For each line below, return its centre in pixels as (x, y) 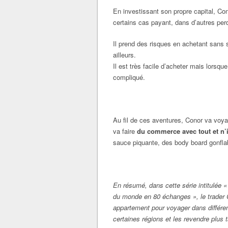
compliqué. (129, 77)
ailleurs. (124, 55)
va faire (125, 131)
